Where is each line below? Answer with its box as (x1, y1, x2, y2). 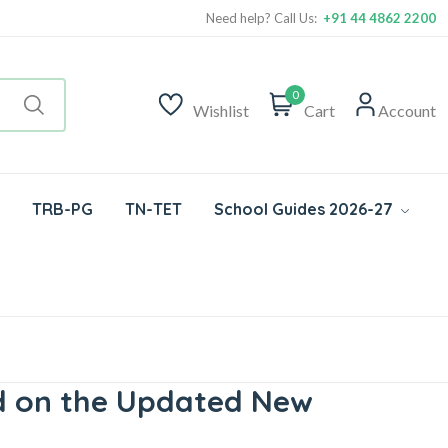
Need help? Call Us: (206, 9, 323, 26)
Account (378, 100, 436, 120)
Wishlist (193, 100, 249, 120)
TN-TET (125, 198, 182, 219)
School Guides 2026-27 (214, 198, 397, 219)
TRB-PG (32, 198, 93, 219)
